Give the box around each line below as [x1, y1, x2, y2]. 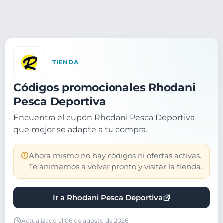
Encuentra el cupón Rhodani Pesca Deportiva [13, 113, 195, 122]
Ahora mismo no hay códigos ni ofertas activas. [29, 151, 201, 160]
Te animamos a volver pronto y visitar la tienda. [29, 162, 202, 171]
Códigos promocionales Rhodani [13, 80, 196, 94]
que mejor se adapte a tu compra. [13, 125, 147, 134]
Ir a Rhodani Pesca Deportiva [52, 193, 163, 202]
